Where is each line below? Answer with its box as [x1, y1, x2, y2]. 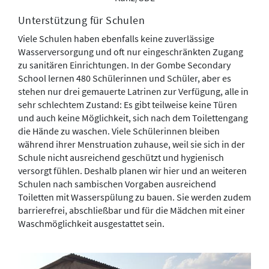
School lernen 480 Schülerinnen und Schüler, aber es [18, 72, 231, 85]
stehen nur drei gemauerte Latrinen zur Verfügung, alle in [18, 85, 249, 98]
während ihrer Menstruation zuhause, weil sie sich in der [18, 138, 245, 151]
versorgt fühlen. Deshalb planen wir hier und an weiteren [18, 165, 247, 177]
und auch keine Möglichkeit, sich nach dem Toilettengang [18, 112, 248, 124]
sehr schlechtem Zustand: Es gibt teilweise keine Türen [18, 98, 237, 111]
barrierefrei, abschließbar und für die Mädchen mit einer [18, 204, 245, 217]
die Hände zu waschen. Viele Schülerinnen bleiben [18, 125, 220, 138]
